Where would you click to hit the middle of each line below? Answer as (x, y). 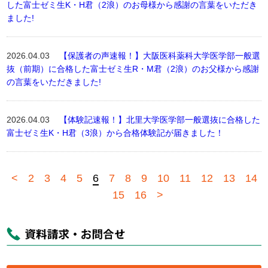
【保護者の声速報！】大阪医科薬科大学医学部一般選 (160, 56)
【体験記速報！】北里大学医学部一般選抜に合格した (160, 120)
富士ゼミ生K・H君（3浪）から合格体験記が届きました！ (115, 133)
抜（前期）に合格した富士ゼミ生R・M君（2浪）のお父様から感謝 (133, 69)
